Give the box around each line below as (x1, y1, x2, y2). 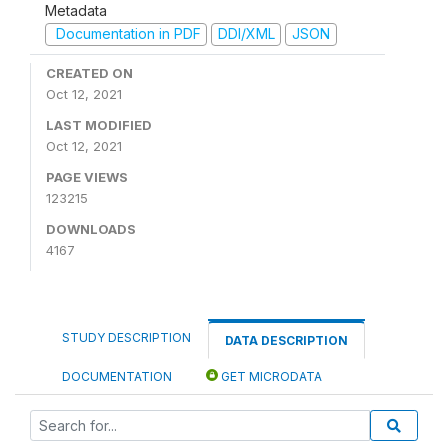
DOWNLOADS (46, 220, 136, 237)
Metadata (45, 2, 107, 20)
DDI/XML (217, 25, 275, 43)
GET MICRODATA (218, 368, 322, 384)
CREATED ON (46, 64, 133, 81)
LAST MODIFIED (46, 116, 152, 133)
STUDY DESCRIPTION (62, 329, 191, 345)
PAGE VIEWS (46, 168, 128, 185)
